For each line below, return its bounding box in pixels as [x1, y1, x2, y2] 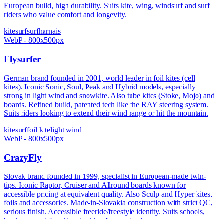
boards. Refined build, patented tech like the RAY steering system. [4, 100, 208, 109]
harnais [39, 27, 61, 36]
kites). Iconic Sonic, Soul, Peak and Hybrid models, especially [4, 82, 196, 91]
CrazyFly [4, 152, 42, 163]
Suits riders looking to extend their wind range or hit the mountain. [4, 109, 208, 117]
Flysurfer [4, 54, 41, 65]
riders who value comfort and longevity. [4, 10, 127, 19]
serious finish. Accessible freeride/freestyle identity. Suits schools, [4, 207, 205, 216]
